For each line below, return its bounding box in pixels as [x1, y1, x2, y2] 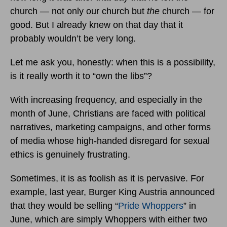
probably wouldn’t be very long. [10, 33, 136, 44]
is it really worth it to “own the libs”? [10, 70, 152, 81]
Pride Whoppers [118, 200, 183, 211]
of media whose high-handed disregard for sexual [10, 135, 210, 146]
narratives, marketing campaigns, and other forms [10, 122, 211, 132]
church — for [162, 6, 214, 16]
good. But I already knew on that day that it [10, 19, 183, 30]
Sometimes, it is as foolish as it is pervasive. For [10, 173, 204, 183]
